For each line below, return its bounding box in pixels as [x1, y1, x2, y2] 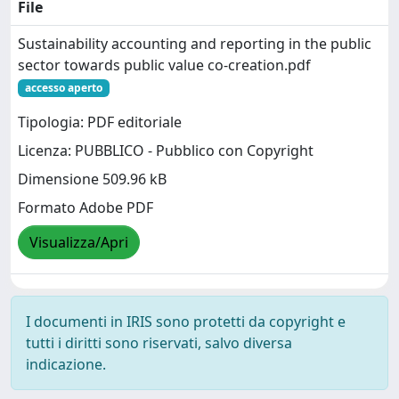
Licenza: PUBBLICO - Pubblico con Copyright [18, 141, 313, 161]
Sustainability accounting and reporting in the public [18, 34, 371, 53]
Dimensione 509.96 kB [18, 169, 167, 190]
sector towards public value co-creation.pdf [18, 55, 311, 75]
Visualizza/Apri [29, 232, 128, 253]
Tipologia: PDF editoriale [18, 112, 182, 133]
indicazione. [26, 354, 106, 374]
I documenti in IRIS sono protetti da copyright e [26, 312, 346, 331]
